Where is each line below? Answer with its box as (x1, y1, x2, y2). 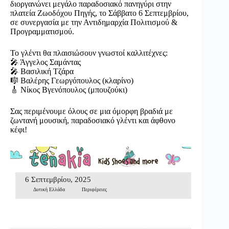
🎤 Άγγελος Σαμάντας (10, 58, 81, 67)
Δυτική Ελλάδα (33, 186, 65, 192)
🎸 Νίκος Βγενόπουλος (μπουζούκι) (10, 85, 127, 95)
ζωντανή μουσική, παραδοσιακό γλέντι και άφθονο (10, 116, 175, 125)
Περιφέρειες (82, 186, 107, 192)
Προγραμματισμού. (10, 27, 74, 36)
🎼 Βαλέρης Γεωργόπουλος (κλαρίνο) (10, 76, 133, 85)
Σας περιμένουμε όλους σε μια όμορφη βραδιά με (10, 107, 173, 116)
